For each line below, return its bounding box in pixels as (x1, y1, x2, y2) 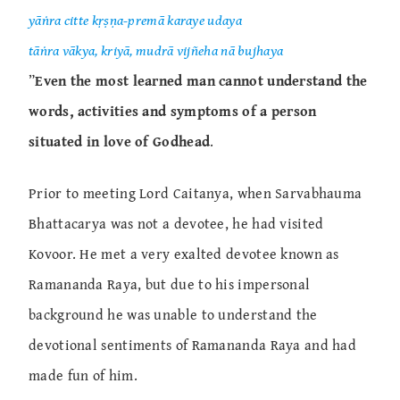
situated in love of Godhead (29, 130, 211, 153)
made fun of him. (29, 364, 137, 387)
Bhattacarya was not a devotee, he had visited (29, 212, 324, 235)
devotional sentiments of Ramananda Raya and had (29, 334, 357, 356)
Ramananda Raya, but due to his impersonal (29, 273, 311, 296)
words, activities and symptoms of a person (29, 100, 317, 122)
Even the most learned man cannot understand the (35, 70, 368, 92)
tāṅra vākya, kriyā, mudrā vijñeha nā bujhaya (29, 39, 284, 62)
